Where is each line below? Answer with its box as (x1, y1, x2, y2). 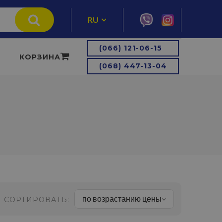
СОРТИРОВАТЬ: (4, 195, 69, 204)
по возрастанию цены (82, 194, 162, 203)
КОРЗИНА (19, 53, 60, 61)
